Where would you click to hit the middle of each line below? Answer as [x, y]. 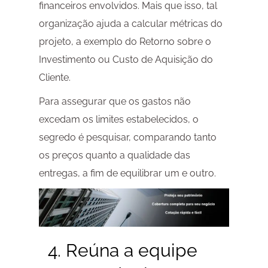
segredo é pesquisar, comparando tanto [127, 138]
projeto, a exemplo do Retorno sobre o [125, 42]
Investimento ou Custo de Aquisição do [126, 60]
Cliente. [54, 78]
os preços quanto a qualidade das [114, 156]
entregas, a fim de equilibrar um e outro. [127, 173]
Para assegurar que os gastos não [115, 102]
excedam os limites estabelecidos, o [118, 120]
